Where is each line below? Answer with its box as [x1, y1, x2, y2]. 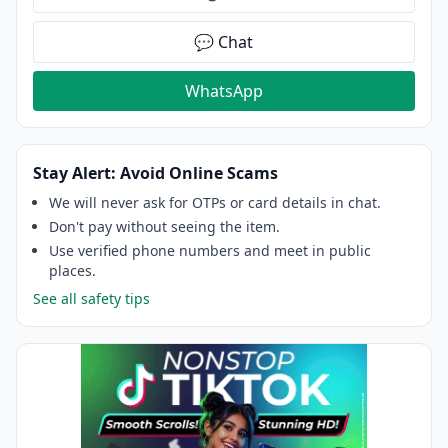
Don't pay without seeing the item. [49, 217, 280, 237]
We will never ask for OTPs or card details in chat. [49, 193, 381, 213]
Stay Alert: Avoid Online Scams [33, 162, 278, 185]
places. [49, 261, 96, 281]
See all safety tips [33, 289, 150, 309]
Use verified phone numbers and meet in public [49, 241, 371, 261]
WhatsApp [184, 80, 263, 103]
